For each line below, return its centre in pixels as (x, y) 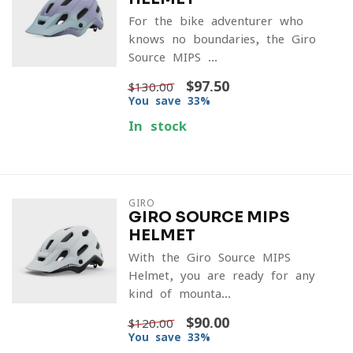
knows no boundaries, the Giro (222, 39)
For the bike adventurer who (216, 21)
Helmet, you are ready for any (221, 275)
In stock (157, 126)
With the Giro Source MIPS (209, 257)
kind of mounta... (179, 294)
